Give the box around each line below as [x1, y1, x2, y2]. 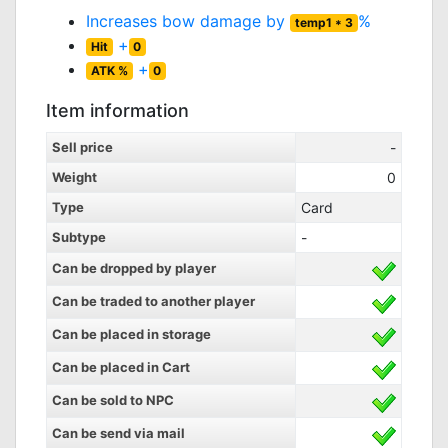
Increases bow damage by [86, 11, 290, 31]
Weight [52, 169, 97, 185]
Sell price [52, 139, 113, 155]
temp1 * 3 [294, 15, 353, 30]
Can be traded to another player [52, 293, 255, 309]
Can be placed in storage [52, 326, 211, 342]
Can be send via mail [52, 425, 185, 441]
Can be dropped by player [52, 260, 216, 276]
